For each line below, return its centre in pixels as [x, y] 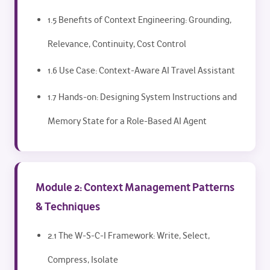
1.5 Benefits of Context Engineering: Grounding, [140, 20]
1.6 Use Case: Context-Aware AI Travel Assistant [141, 71]
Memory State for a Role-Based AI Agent [127, 121]
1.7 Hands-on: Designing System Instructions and [142, 97]
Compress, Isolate [83, 260]
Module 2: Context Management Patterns [135, 187]
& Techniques [68, 206]
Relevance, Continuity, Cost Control [117, 44]
